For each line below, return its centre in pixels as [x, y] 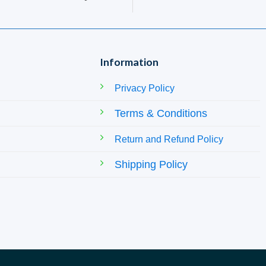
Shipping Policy [151, 165]
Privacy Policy [145, 88]
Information [129, 62]
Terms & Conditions [161, 114]
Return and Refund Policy [169, 140]
